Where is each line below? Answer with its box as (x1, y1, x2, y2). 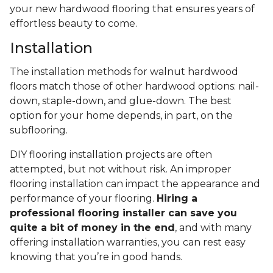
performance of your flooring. (10, 193, 157, 205)
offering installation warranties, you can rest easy (10, 236, 246, 249)
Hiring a (157, 193, 197, 205)
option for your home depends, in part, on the (10, 110, 233, 122)
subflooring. (10, 124, 68, 136)
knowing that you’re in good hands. (10, 251, 182, 263)
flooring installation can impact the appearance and (10, 178, 260, 190)
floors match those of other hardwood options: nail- (10, 80, 259, 93)
